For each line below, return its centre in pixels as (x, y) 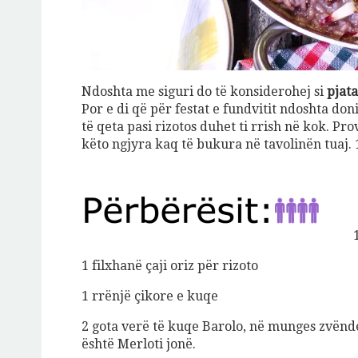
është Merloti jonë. (139, 344)
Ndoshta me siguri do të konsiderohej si (204, 92)
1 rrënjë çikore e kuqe (150, 296)
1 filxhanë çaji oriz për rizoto (170, 266)
